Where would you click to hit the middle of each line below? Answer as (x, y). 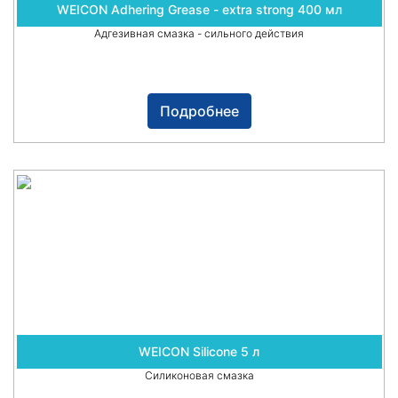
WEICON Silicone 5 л (199, 352)
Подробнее (199, 111)
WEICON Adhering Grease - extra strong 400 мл (199, 10)
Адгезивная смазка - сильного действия (199, 34)
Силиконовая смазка (199, 376)
